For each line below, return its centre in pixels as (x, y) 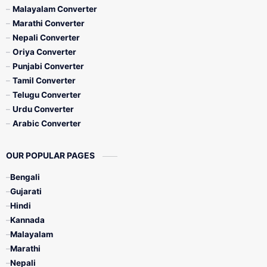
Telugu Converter (47, 95)
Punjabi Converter (48, 66)
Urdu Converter (43, 109)
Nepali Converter (46, 38)
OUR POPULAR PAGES (51, 155)
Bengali (25, 177)
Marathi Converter (49, 23)
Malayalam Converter (55, 9)
